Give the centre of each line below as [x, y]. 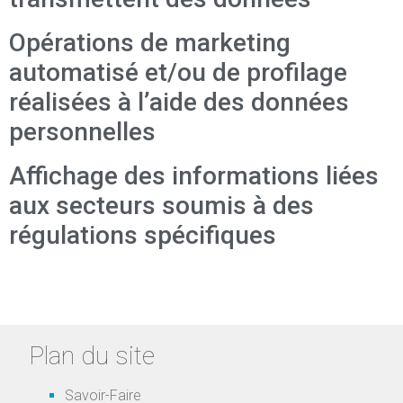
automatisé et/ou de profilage [178, 72]
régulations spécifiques [143, 235]
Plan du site [92, 356]
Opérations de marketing [150, 43]
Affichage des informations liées [194, 176]
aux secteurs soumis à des [161, 206]
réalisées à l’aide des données [179, 102]
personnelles [82, 132]
